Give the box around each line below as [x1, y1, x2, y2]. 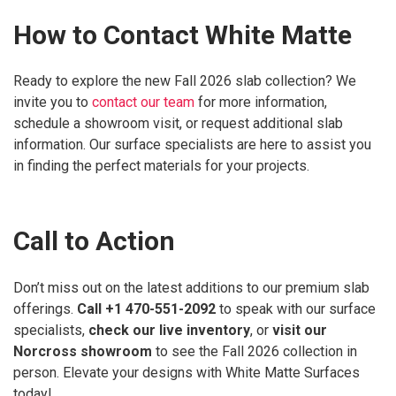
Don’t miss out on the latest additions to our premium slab [13, 278, 369, 296]
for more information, [194, 94, 327, 110]
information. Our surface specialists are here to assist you [13, 136, 371, 153]
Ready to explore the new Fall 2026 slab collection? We [13, 72, 356, 89]
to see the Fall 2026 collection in [152, 342, 357, 360]
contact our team [92, 94, 194, 110]
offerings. [13, 300, 77, 317]
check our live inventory [88, 321, 250, 339]
